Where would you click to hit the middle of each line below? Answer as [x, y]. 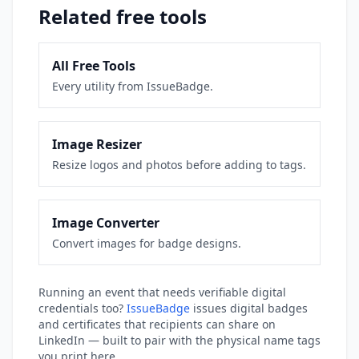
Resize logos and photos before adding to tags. [179, 165]
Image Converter [106, 223]
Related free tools [123, 16]
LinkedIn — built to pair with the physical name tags [179, 340]
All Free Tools [94, 66]
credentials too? [83, 308]
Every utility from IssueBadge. [133, 86]
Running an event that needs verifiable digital [162, 292]
